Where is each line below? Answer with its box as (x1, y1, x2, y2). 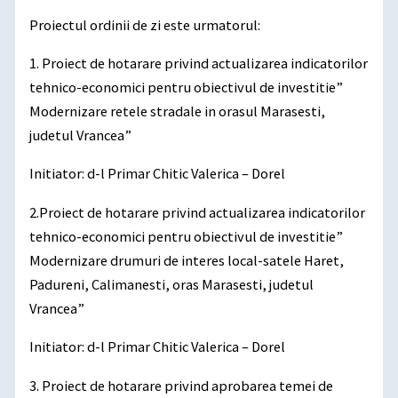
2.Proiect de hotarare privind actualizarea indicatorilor (29, 203, 366, 221)
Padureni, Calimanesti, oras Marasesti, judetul (29, 275, 314, 293)
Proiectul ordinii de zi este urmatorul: (29, 15, 261, 34)
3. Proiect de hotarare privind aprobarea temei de (29, 376, 334, 394)
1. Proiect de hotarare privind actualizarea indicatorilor (29, 53, 369, 72)
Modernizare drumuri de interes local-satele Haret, (29, 251, 345, 269)
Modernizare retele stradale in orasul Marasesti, (29, 101, 326, 120)
